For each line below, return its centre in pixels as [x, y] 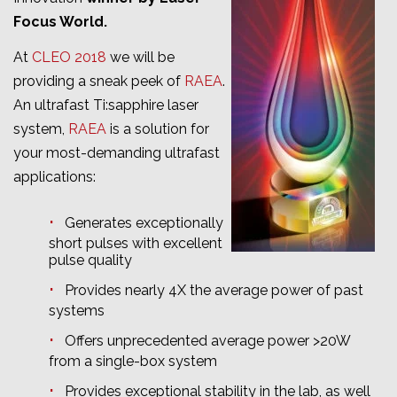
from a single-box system [133, 361]
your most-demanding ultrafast [117, 153]
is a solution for [158, 129]
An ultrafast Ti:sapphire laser [106, 105]
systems [77, 310]
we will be [140, 58]
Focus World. [60, 21]
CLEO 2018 [69, 58]
